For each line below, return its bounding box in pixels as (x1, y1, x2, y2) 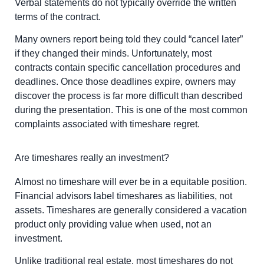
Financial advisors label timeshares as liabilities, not (15, 190, 232, 201)
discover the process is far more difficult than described (15, 91, 243, 101)
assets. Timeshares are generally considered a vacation (15, 204, 247, 215)
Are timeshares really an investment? (15, 152, 169, 163)
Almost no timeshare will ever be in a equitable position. (15, 176, 247, 187)
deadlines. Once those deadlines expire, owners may (15, 77, 236, 87)
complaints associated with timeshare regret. (15, 119, 200, 130)
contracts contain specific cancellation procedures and (15, 62, 240, 73)
